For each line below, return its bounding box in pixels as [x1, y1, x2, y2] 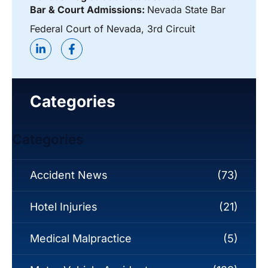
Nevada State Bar [147, 4, 226, 16]
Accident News [30, 169, 108, 182]
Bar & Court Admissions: [30, 4, 147, 16]
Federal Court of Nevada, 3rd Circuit [30, 23, 195, 35]
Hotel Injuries [30, 200, 98, 214]
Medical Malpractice [30, 232, 132, 245]
